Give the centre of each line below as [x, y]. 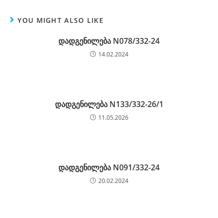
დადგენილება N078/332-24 [109, 41]
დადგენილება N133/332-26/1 [109, 104]
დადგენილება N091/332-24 [109, 168]
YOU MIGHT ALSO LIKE [61, 20]
